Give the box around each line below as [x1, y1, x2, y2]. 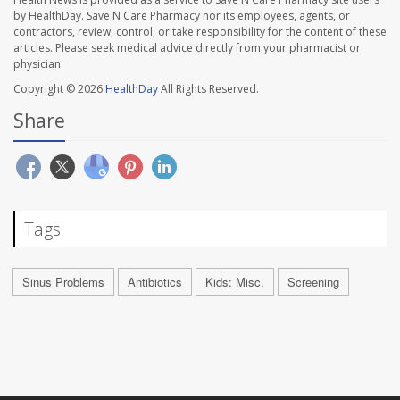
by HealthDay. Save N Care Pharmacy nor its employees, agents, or [13, 7, 350, 23]
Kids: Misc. [205, 272, 264, 290]
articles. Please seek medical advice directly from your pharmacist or [13, 39, 361, 55]
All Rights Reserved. [158, 80, 259, 96]
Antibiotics [128, 272, 182, 290]
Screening [287, 272, 339, 290]
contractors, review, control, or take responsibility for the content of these [13, 23, 387, 39]
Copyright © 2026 [13, 80, 105, 96]
